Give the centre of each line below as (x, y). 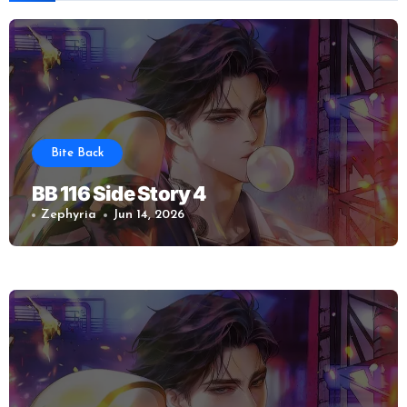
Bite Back (77, 154)
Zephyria (68, 215)
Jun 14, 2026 (149, 215)
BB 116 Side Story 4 (119, 194)
